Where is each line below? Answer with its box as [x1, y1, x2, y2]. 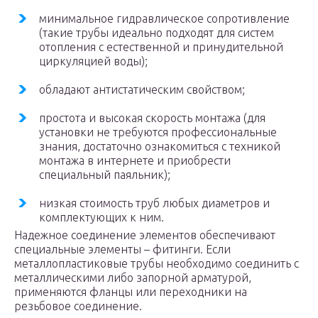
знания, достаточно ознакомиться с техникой [39, 140, 280, 153]
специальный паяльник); [39, 168, 170, 181]
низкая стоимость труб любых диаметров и [39, 197, 270, 209]
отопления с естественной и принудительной [39, 40, 283, 53]
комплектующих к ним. [39, 211, 164, 224]
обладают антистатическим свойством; [39, 83, 245, 96]
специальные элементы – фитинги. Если [14, 243, 231, 256]
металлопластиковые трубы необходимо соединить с [14, 257, 299, 270]
